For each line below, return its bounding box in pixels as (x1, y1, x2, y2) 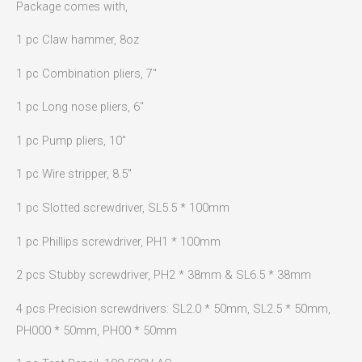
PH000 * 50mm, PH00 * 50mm (16, 322, 177, 338)
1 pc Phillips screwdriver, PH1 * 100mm (16, 234, 221, 249)
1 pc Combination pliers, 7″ (16, 65, 157, 81)
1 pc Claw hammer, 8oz (16, 32, 139, 48)
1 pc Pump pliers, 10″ (16, 133, 126, 148)
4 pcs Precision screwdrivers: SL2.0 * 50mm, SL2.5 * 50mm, (16, 301, 330, 316)
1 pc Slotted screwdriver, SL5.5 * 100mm (16, 200, 229, 215)
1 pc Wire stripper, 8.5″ (16, 166, 132, 182)
